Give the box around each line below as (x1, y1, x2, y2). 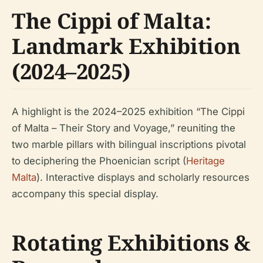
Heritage (186, 154, 225, 167)
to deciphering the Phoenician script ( (12, 154, 186, 167)
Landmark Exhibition (12, 31, 241, 60)
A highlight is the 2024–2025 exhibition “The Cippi (12, 105, 245, 117)
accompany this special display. (12, 187, 159, 200)
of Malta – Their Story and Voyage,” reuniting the (12, 122, 235, 134)
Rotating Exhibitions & (12, 228, 251, 257)
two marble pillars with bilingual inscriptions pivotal (12, 138, 246, 150)
